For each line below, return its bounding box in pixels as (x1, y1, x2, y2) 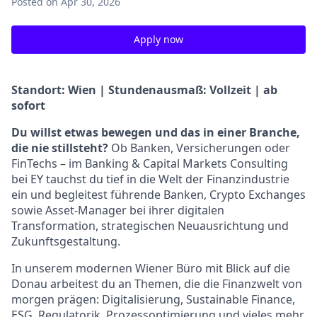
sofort (11, 98, 45, 113)
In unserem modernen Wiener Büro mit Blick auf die (11, 260, 290, 276)
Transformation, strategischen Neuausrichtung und (11, 218, 289, 234)
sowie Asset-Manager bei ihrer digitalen (11, 202, 224, 218)
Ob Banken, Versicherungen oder (108, 140, 290, 156)
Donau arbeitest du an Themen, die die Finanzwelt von (11, 276, 302, 292)
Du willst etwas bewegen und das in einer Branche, (11, 125, 300, 140)
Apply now (134, 33, 183, 46)
